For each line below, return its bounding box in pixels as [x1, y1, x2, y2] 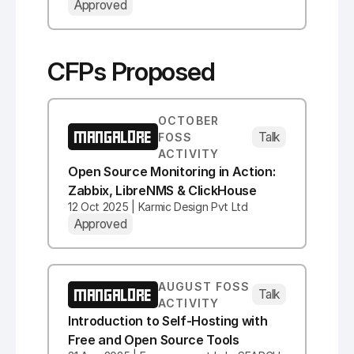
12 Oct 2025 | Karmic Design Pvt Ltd [68, 199, 248, 213]
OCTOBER [158, 113, 219, 127]
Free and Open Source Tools [68, 331, 239, 348]
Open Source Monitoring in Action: [68, 163, 276, 179]
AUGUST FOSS [158, 279, 250, 293]
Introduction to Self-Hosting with [68, 312, 268, 329]
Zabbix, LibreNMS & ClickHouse [68, 182, 257, 198]
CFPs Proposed [47, 55, 215, 87]
